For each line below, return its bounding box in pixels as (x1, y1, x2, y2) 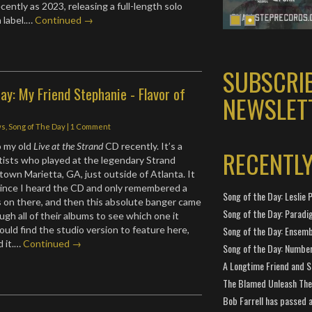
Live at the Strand (33, 140, 104, 152)
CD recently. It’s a (103, 140, 183, 152)
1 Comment (70, 122, 111, 131)
